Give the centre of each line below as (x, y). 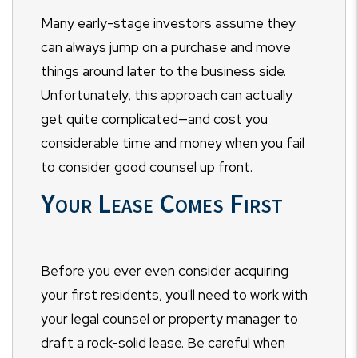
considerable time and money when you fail (173, 143)
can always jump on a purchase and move (166, 48)
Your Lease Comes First (162, 203)
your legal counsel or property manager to (169, 319)
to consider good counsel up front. (147, 167)
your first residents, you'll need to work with (174, 295)
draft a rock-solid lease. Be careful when (163, 343)
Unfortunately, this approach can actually (167, 95)
